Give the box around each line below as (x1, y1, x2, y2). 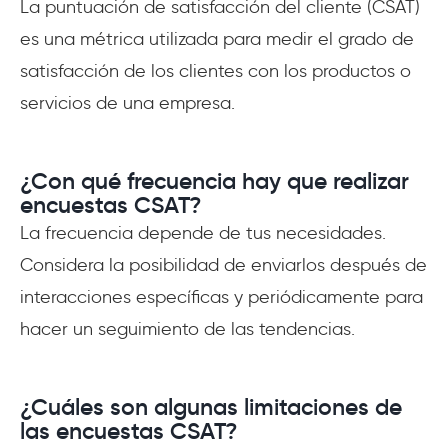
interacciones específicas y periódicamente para (20, 285, 423, 308)
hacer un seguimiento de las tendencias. (20, 317, 355, 340)
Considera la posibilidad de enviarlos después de (20, 253, 427, 276)
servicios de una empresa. (20, 91, 235, 114)
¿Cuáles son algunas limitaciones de (20, 392, 402, 421)
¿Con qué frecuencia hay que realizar (20, 166, 409, 195)
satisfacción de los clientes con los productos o (20, 59, 411, 82)
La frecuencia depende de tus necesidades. (20, 221, 386, 244)
